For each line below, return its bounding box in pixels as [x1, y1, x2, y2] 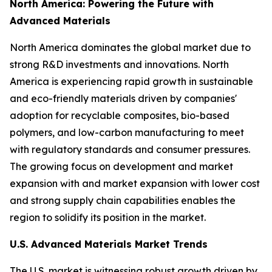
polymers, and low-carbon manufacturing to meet [10, 126, 244, 138]
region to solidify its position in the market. [10, 211, 206, 223]
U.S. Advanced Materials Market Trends [10, 237, 208, 250]
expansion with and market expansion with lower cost [10, 177, 260, 189]
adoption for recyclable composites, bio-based [10, 109, 229, 121]
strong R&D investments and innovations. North [10, 58, 229, 70]
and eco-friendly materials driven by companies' [10, 92, 237, 104]
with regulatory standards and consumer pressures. [10, 143, 250, 155]
